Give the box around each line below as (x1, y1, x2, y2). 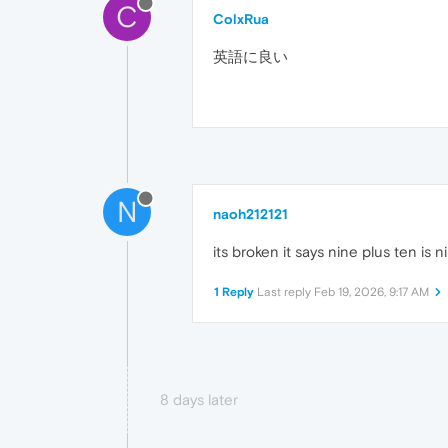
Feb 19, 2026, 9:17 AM (314, 285, 429, 300)
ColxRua (213, 11, 269, 28)
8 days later (160, 391, 238, 409)
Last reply (257, 285, 314, 300)
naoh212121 (213, 206, 288, 223)
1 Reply (214, 285, 254, 300)
